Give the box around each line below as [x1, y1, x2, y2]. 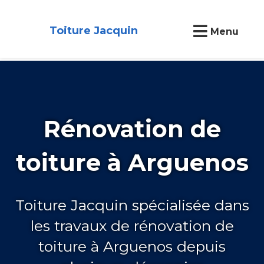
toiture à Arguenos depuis [38, 237, 226, 255]
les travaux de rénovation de [30, 216, 234, 235]
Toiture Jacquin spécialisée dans [15, 196, 249, 214]
